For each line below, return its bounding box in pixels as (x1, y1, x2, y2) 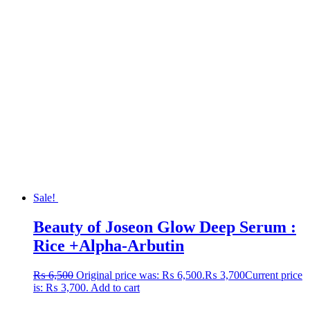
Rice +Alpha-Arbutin (33, 236, 184, 255)
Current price (245, 268, 302, 281)
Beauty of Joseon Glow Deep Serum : (33, 217, 296, 236)
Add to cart (91, 281, 140, 293)
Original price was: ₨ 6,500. (76, 268, 205, 281)
